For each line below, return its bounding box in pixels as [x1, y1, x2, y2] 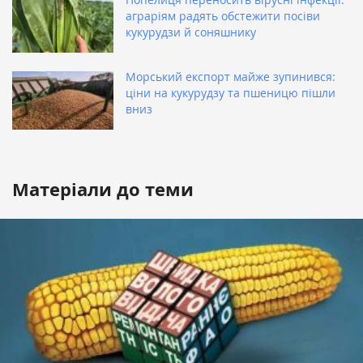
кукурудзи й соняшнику [126, 24, 256, 41]
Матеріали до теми [12, 177, 194, 203]
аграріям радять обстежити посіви [126, 8, 320, 24]
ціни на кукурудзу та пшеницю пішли [126, 85, 335, 101]
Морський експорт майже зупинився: [126, 69, 335, 85]
